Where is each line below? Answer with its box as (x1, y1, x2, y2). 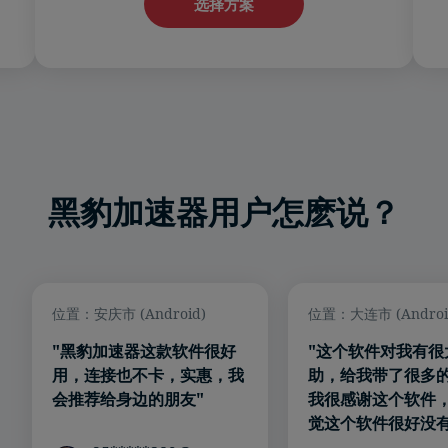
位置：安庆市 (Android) (52, 304, 206, 324)
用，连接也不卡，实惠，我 (52, 364, 244, 387)
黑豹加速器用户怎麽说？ (48, 190, 400, 234)
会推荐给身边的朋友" (52, 388, 204, 411)
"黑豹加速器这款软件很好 (52, 340, 236, 363)
